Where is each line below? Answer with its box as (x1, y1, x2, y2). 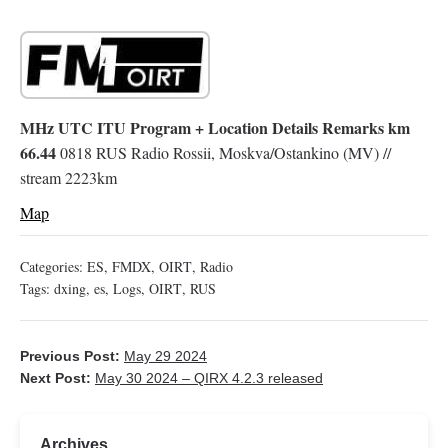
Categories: (20, 257, 87, 277)
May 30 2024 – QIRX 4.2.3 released (95, 370, 323, 387)
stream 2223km (20, 167, 117, 189)
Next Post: (20, 370, 95, 387)
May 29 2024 (124, 348, 207, 365)
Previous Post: (20, 348, 124, 365)
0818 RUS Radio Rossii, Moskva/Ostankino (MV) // (56, 142, 391, 164)
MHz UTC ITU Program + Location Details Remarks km (20, 116, 410, 140)
